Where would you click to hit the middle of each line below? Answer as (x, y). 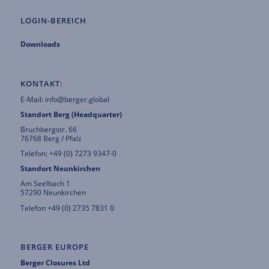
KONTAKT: (41, 83)
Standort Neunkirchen (60, 168)
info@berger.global (77, 99)
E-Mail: (32, 99)
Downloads (40, 44)
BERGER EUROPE (54, 247)
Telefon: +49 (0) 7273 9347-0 (68, 153)
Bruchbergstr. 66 (48, 129)
